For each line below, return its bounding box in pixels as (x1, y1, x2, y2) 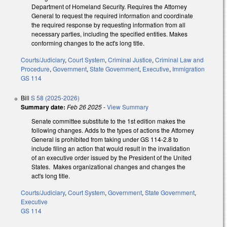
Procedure (21, 64, 50, 73)
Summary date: (21, 102, 65, 112)
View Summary (107, 102, 148, 111)
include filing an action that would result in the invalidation (31, 144, 190, 153)
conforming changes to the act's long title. (31, 39, 146, 48)
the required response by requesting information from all (31, 20, 185, 29)
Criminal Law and (155, 55, 204, 64)
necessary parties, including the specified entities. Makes (31, 29, 187, 39)
